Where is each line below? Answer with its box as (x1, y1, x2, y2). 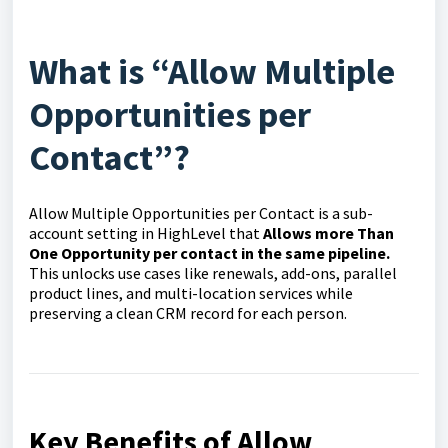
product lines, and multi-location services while (29, 283, 353, 303)
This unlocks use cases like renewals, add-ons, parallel (29, 263, 397, 283)
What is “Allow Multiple (29, 49, 395, 94)
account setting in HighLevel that (29, 223, 263, 243)
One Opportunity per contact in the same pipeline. (29, 243, 390, 263)
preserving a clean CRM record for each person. (29, 303, 347, 323)
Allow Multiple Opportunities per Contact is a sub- (29, 203, 373, 223)
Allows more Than (263, 223, 394, 243)
